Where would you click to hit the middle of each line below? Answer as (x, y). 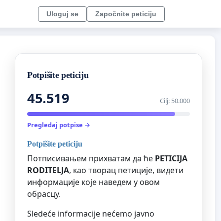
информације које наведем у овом (93, 182)
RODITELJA (48, 170)
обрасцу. (44, 194)
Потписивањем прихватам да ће (91, 158)
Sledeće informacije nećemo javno (91, 213)
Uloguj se (62, 14)
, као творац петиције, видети (126, 170)
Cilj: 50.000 (175, 101)
